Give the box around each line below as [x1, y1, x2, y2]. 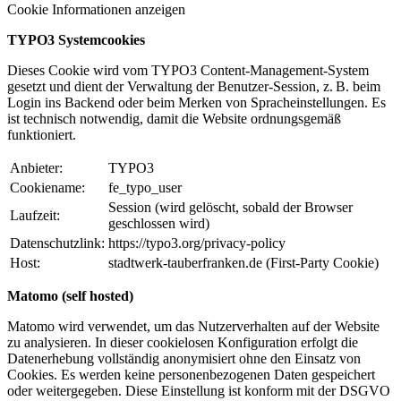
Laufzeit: [10, 208, 60, 224]
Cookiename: [10, 180, 85, 196]
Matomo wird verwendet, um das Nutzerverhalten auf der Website [7, 319, 380, 335]
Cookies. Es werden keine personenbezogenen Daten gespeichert [7, 367, 375, 383]
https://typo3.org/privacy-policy [108, 235, 286, 252]
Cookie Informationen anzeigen [7, 2, 185, 18]
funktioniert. [7, 127, 76, 143]
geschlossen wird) [108, 216, 209, 232]
